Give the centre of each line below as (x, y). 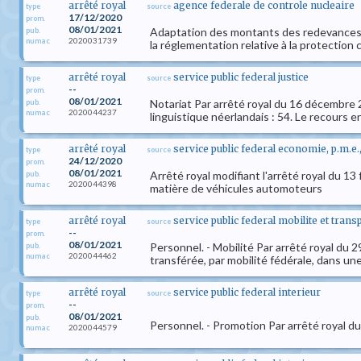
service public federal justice (241, 77)
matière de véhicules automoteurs (236, 188)
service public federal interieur (247, 292)
